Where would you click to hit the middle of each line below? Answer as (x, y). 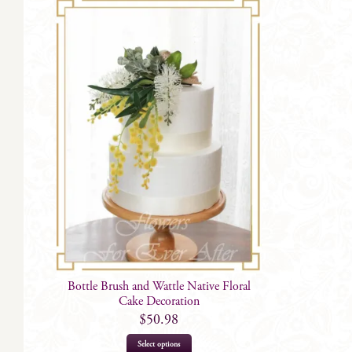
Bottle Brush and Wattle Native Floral (159, 287)
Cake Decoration (159, 302)
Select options (159, 345)
